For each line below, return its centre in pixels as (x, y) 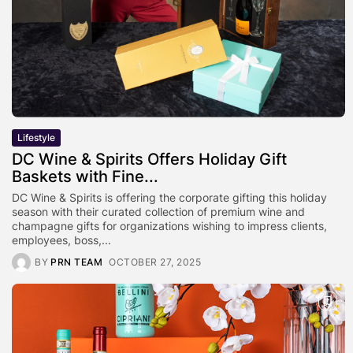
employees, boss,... (61, 240)
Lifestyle (36, 138)
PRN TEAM (76, 262)
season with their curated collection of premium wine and (158, 212)
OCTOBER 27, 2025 (155, 262)
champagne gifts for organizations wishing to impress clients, (169, 226)
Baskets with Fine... (85, 177)
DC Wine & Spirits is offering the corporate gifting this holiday (169, 198)
